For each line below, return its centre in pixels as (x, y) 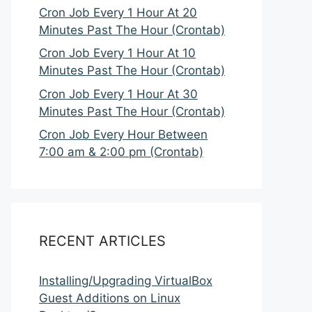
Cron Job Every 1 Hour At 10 (117, 53)
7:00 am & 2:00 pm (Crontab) (121, 152)
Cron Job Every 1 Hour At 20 (118, 12)
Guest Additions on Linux (110, 298)
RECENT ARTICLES (102, 241)
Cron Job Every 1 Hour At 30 (118, 94)
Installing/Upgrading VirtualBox (126, 281)
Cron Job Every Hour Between (123, 134)
